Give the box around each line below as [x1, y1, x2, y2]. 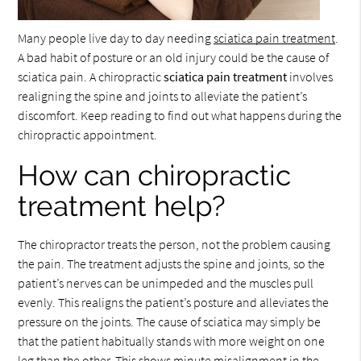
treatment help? [18, 189, 226, 222]
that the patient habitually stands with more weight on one [18, 333, 326, 349]
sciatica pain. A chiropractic [18, 68, 164, 85]
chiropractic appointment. [18, 127, 158, 143]
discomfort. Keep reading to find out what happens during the [18, 107, 342, 123]
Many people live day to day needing [18, 30, 214, 46]
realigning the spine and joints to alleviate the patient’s [18, 88, 308, 104]
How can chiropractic [18, 159, 292, 192]
